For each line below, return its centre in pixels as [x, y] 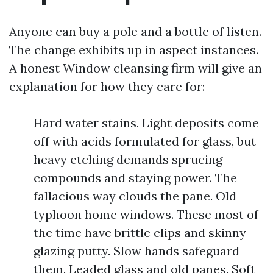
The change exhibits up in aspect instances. [134, 50]
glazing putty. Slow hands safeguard [136, 251]
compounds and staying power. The [135, 178]
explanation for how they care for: [107, 86]
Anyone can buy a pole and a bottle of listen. [135, 31]
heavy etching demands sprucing [128, 159]
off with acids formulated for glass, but [145, 141]
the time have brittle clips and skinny [140, 232]
